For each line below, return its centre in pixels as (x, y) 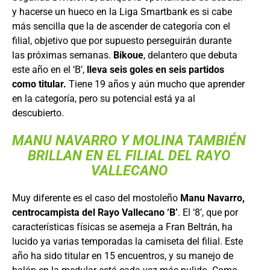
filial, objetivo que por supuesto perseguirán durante (122, 40)
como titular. (39, 84)
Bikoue (128, 55)
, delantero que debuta (190, 55)
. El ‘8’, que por (208, 212)
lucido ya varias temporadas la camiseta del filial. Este (127, 241)
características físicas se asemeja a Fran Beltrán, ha (122, 227)
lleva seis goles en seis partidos (155, 69)
